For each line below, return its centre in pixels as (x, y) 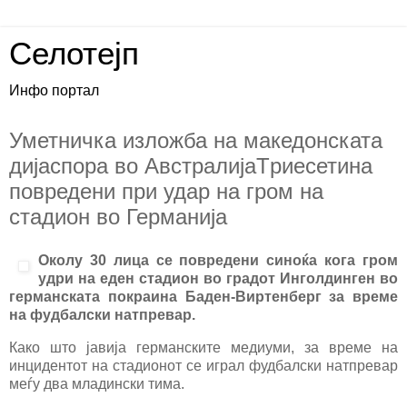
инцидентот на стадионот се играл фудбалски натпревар (203, 365)
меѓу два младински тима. (97, 383)
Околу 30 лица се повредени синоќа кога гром (218, 260)
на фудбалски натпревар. (102, 314)
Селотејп (74, 54)
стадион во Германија (118, 217)
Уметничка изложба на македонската (196, 140)
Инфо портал (54, 90)
